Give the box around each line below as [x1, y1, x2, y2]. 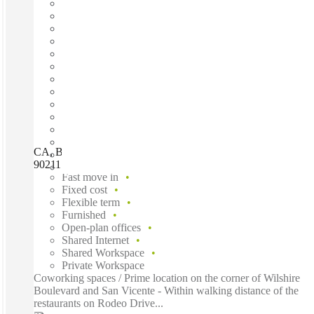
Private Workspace [62, 259, 144, 271]
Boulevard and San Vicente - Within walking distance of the [34, 284, 299, 296]
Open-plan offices [62, 221, 141, 233]
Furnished [62, 208, 106, 221]
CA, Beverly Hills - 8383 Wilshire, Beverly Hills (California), [34, 145, 306, 158]
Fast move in [62, 170, 118, 183]
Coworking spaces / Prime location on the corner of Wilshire [34, 271, 300, 284]
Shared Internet [62, 233, 129, 246]
